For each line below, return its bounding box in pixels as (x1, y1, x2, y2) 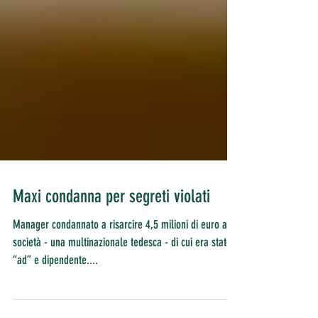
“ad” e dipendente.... (13, 278, 98, 292)
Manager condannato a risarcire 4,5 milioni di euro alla (13, 243, 238, 257)
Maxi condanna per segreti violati (13, 212, 210, 232)
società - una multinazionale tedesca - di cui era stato (13, 261, 231, 275)
